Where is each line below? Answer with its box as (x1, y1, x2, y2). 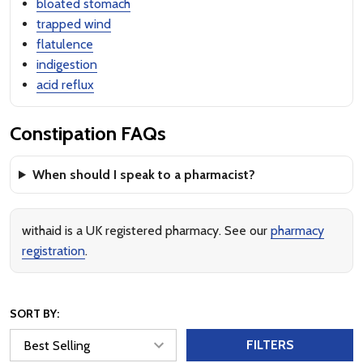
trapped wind (36, 16, 111, 32)
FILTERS (246, 337, 294, 352)
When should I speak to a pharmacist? (32, 167, 255, 182)
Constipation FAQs (10, 122, 166, 145)
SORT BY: (10, 306, 59, 321)
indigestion (36, 57, 97, 72)
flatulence (36, 36, 93, 52)
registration (22, 243, 85, 258)
